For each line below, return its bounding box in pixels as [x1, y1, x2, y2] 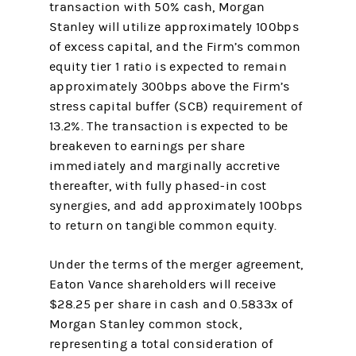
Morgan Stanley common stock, [49, 317, 242, 331]
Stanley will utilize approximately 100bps [49, 20, 299, 34]
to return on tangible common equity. [49, 219, 277, 233]
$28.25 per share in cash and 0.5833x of [49, 297, 293, 311]
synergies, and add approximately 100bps [49, 199, 303, 213]
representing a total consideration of [49, 337, 273, 351]
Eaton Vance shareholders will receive [49, 277, 277, 292]
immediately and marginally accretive [49, 159, 281, 173]
